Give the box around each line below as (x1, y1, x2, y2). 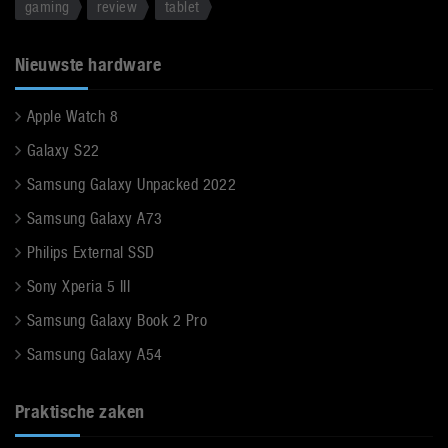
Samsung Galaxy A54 (27, 345, 163, 364)
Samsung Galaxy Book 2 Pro (27, 311, 207, 330)
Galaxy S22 (27, 141, 100, 160)
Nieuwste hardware (15, 54, 162, 75)
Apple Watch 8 (27, 107, 119, 126)
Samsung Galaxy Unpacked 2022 (27, 175, 237, 194)
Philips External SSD (27, 243, 155, 262)
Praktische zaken (15, 401, 145, 422)
